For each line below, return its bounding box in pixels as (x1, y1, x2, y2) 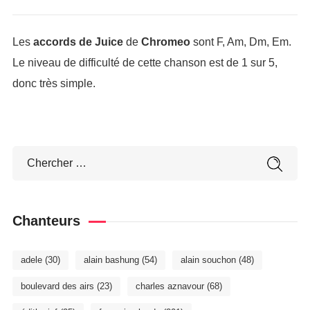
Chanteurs (12, 213, 80, 228)
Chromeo (140, 36, 190, 48)
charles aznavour (135, 281, 204, 291)
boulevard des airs (20, 281, 94, 291)
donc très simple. (12, 77, 95, 89)
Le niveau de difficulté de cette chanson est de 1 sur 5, (12, 57, 277, 69)
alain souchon (180, 255, 236, 265)
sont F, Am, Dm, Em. (190, 36, 291, 48)
